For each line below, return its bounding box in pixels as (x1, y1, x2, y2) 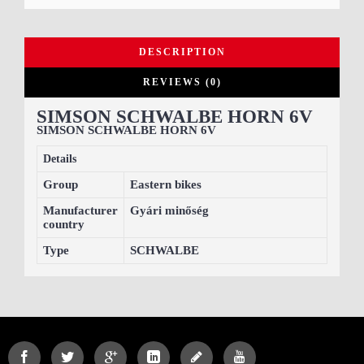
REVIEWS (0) (142, 76, 222, 88)
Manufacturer (43, 203, 118, 217)
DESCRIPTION (138, 45, 226, 58)
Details (43, 152, 76, 165)
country (43, 217, 84, 231)
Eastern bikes (130, 177, 201, 191)
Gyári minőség (130, 203, 209, 217)
